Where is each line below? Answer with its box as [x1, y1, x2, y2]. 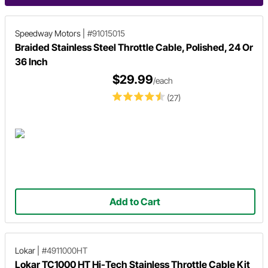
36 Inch [15, 56, 48, 68]
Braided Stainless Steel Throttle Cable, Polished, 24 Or [15, 41, 253, 53]
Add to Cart [109, 196, 161, 208]
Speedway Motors [15, 28, 81, 38]
